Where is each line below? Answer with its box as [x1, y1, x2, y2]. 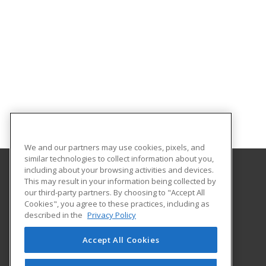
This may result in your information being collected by [24, 175, 216, 186]
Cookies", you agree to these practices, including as [24, 198, 210, 209]
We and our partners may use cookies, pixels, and [24, 141, 205, 153]
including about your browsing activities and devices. [24, 164, 214, 175]
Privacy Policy [87, 209, 136, 220]
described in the [24, 209, 84, 220]
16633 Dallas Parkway [52, 204, 131, 215]
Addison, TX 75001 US [52, 217, 129, 228]
